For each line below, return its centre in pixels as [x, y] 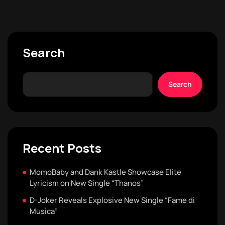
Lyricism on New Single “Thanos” [87, 183]
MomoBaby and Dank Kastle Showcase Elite [105, 172]
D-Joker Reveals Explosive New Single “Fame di [112, 200]
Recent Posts [62, 148]
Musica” [44, 211]
